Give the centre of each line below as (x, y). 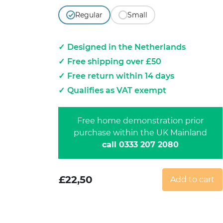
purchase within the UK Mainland (140, 133)
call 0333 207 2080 (140, 145)
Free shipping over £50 (114, 62)
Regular (89, 15)
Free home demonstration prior (140, 121)
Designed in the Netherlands (126, 47)
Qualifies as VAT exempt (117, 91)
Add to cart (192, 180)
